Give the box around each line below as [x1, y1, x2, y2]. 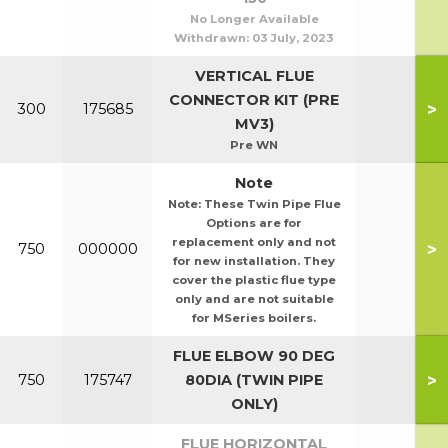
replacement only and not [172, 235, 336, 249]
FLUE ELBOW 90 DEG [173, 347, 335, 365]
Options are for [206, 216, 302, 230]
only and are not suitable [174, 292, 334, 306]
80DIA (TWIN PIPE [185, 371, 323, 389]
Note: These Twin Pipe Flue [167, 197, 341, 211]
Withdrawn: [174, 31, 252, 45]
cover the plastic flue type [172, 273, 336, 287]
